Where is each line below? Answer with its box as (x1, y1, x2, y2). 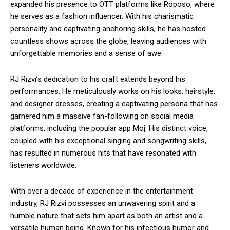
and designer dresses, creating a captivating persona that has (10, 99, 218, 109)
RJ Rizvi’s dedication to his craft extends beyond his (10, 74, 185, 84)
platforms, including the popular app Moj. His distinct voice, (10, 124, 208, 133)
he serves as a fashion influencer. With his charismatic (10, 12, 194, 22)
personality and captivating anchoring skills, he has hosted (10, 24, 206, 34)
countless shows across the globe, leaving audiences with (10, 36, 206, 46)
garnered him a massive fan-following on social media (10, 111, 194, 121)
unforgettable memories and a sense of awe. (10, 49, 163, 59)
